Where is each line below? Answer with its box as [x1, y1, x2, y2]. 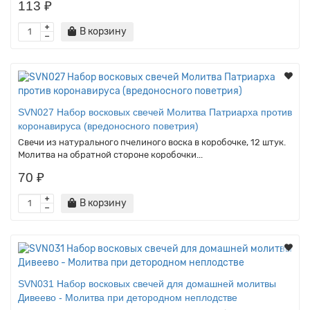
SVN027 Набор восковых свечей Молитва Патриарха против [18, 106, 292, 118]
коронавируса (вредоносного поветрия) [18, 120, 199, 131]
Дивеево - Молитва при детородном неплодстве [18, 291, 237, 303]
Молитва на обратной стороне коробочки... [18, 149, 203, 160]
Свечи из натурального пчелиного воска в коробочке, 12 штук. [18, 136, 286, 147]
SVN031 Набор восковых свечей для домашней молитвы [18, 277, 276, 289]
